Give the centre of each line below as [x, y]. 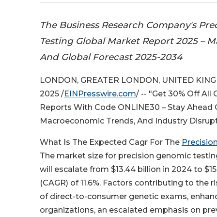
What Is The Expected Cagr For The [111, 142]
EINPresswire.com [100, 94]
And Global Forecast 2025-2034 [111, 57]
